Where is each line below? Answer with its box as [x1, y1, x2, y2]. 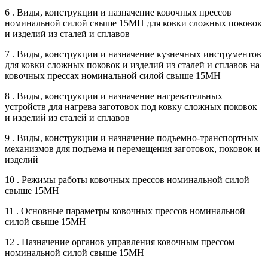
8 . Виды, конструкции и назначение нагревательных [5, 90, 223, 101]
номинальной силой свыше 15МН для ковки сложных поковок [5, 17, 262, 28]
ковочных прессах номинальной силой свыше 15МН [5, 70, 221, 81]
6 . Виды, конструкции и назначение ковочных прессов [5, 7, 232, 17]
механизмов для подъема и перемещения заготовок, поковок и [5, 143, 260, 154]
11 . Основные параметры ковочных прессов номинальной [5, 205, 245, 216]
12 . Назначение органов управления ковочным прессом [5, 236, 234, 247]
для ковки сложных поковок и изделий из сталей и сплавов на [5, 59, 260, 70]
